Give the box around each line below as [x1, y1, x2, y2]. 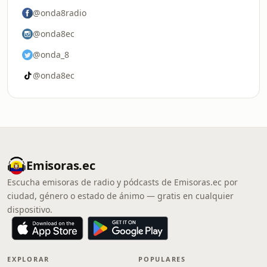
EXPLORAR [7, 254, 50, 263]
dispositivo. [7, 204, 52, 215]
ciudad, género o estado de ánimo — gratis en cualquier [7, 190, 234, 201]
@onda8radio [33, 7, 86, 18]
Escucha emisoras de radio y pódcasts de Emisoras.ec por [7, 176, 238, 188]
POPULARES [138, 254, 186, 263]
